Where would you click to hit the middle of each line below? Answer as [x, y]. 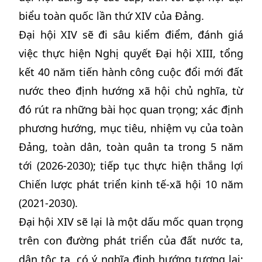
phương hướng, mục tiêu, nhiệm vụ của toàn [131, 128]
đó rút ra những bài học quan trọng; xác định [131, 109]
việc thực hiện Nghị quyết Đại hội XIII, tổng [131, 53]
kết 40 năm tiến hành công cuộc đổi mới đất [131, 72]
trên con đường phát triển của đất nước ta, [131, 240]
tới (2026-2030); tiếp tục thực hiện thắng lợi [131, 166]
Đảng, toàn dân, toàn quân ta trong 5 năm [131, 147]
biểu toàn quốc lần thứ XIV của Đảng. [111, 16]
